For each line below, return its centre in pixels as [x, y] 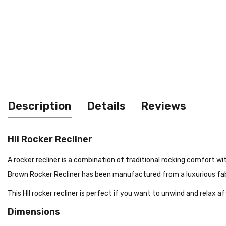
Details [106, 106]
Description [40, 106]
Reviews [163, 106]
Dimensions [34, 212]
